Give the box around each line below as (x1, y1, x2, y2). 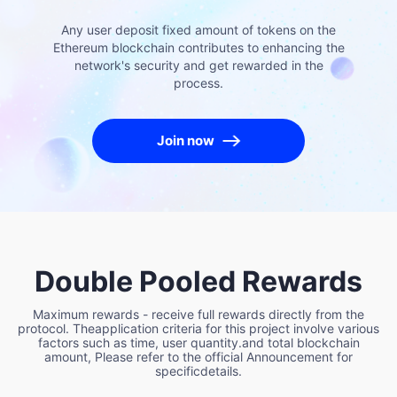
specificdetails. (155, 363, 242, 378)
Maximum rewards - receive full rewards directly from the (33, 307, 364, 322)
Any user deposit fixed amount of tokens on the (61, 22, 336, 37)
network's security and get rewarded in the (74, 58, 323, 73)
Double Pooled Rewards (35, 264, 362, 299)
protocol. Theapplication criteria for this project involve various (18, 321, 379, 336)
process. (174, 75, 223, 90)
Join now (156, 132, 214, 149)
